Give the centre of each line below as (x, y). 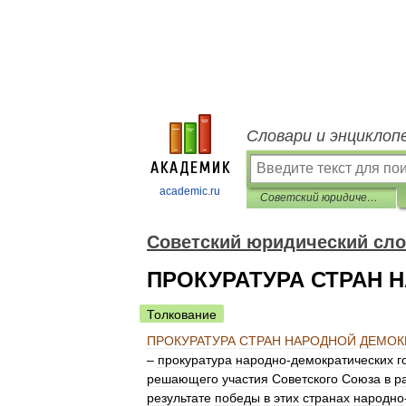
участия (245, 379)
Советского (305, 379)
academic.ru (190, 191)
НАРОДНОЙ (320, 341)
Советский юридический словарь (372, 198)
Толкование (182, 314)
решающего (183, 379)
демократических (342, 360)
